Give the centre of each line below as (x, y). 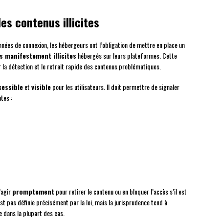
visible (41, 87)
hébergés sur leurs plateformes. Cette (127, 56)
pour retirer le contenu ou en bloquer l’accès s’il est (120, 192)
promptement (33, 192)
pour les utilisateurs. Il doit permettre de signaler (115, 87)
